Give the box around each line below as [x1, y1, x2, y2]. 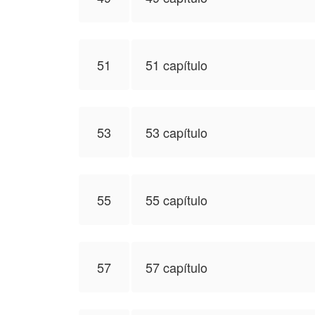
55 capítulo [146, 191, 207, 209]
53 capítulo [146, 123, 207, 141]
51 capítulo [146, 56, 207, 74]
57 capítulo [146, 258, 207, 276]
